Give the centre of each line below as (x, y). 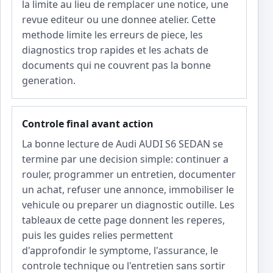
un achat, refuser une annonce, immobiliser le (128, 190)
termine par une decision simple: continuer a (125, 159)
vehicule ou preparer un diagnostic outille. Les (128, 205)
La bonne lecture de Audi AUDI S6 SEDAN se (122, 144)
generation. (49, 81)
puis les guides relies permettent (97, 236)
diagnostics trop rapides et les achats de (115, 50)
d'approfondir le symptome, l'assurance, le (120, 251)
